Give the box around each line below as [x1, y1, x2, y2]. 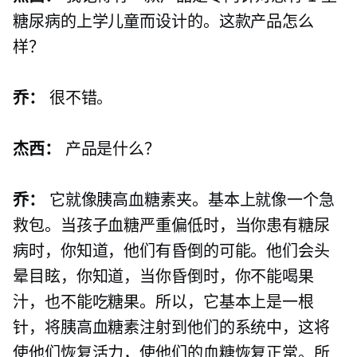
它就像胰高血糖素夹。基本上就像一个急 [44, 191, 335, 210]
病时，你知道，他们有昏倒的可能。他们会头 [13, 242, 330, 261]
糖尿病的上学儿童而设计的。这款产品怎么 [13, 13, 315, 31]
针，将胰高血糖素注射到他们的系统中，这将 [13, 319, 330, 337]
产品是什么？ [60, 140, 161, 159]
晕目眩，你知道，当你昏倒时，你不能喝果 [13, 268, 315, 286]
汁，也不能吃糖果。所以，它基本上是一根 [13, 293, 315, 312]
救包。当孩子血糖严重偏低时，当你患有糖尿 [13, 217, 330, 235]
